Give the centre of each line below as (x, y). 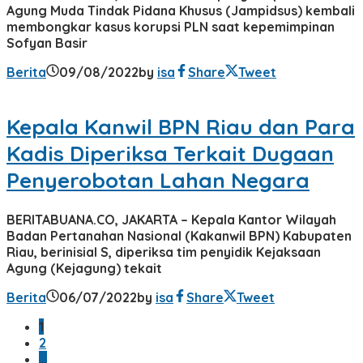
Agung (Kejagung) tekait (84, 268)
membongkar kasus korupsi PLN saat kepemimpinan (171, 26)
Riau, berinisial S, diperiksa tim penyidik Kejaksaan (164, 252)
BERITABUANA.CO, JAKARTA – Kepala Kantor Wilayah (171, 219)
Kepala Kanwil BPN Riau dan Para (181, 127)
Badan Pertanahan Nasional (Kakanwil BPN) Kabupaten (179, 235)
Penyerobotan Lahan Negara (158, 181)
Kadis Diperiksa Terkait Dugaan (170, 154)
